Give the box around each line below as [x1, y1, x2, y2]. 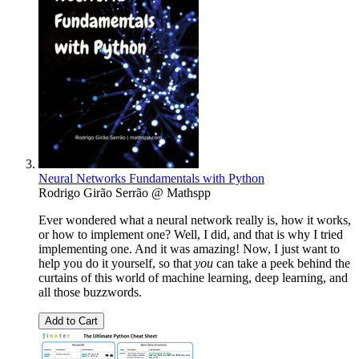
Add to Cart [45, 314, 98, 327]
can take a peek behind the [213, 256, 350, 270]
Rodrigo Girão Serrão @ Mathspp [38, 185, 211, 200]
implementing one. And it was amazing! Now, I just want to [38, 241, 340, 256]
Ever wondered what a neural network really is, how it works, [38, 212, 351, 227]
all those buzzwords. [38, 284, 142, 299]
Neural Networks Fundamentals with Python [38, 171, 264, 185]
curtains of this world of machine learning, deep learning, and [38, 270, 348, 284]
